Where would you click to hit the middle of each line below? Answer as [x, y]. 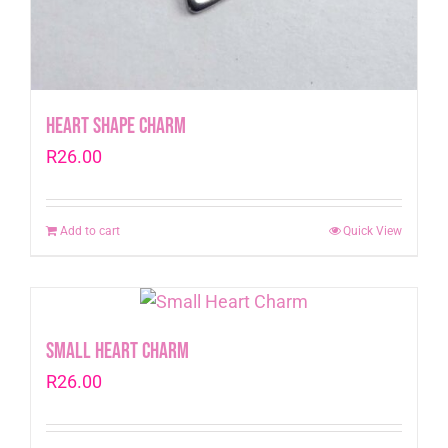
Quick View [373, 230]
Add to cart [89, 230]
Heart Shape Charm [115, 126]
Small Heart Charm [117, 351]
